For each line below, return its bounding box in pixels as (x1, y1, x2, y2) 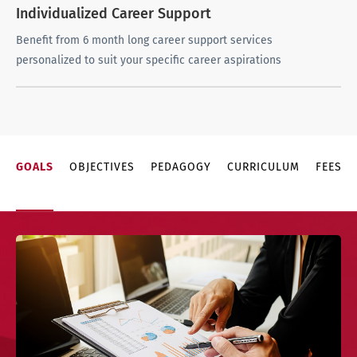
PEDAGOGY (151, 160, 211, 175)
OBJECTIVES (69, 160, 135, 175)
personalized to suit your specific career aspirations (16, 53, 281, 68)
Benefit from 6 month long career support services (16, 33, 273, 48)
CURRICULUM (227, 160, 300, 175)
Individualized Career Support (16, 5, 211, 23)
